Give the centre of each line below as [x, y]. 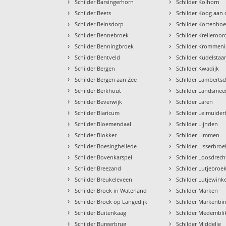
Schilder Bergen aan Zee [106, 80]
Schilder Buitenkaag [101, 213]
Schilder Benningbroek [104, 46]
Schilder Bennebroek [102, 35]
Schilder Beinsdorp [99, 24]
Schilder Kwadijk [198, 69]
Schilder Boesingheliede [106, 146]
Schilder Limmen [198, 135]
